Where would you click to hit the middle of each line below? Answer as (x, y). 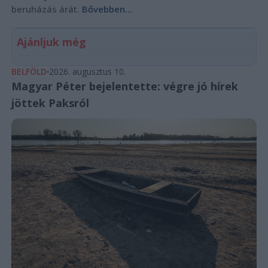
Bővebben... (107, 9)
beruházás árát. (46, 9)
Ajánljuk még (51, 42)
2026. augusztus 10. (87, 71)
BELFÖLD (29, 71)
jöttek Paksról (50, 103)
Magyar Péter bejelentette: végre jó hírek (124, 86)
